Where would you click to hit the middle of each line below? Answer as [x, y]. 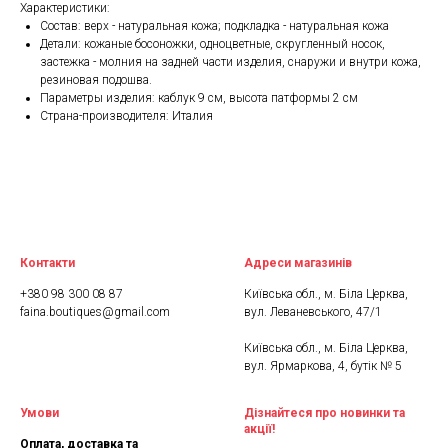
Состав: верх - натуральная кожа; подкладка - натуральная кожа [214, 26]
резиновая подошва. [96, 80]
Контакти [47, 263]
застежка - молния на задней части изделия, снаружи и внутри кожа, [230, 62]
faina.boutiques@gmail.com [95, 312]
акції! [259, 429]
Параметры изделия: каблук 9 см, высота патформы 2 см [199, 98]
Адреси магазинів [298, 263]
